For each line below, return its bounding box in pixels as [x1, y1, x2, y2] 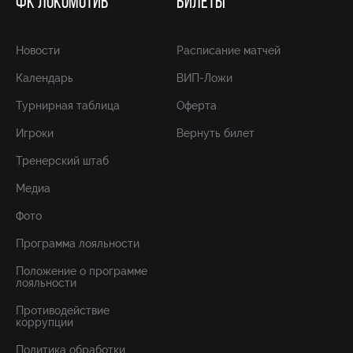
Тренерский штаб [16, 154, 109, 167]
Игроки [16, 127, 54, 139]
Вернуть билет [176, 127, 255, 139]
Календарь [16, 72, 73, 84]
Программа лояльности [16, 237, 139, 250]
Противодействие [16, 304, 110, 317]
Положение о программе [16, 265, 147, 277]
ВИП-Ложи [176, 72, 232, 84]
